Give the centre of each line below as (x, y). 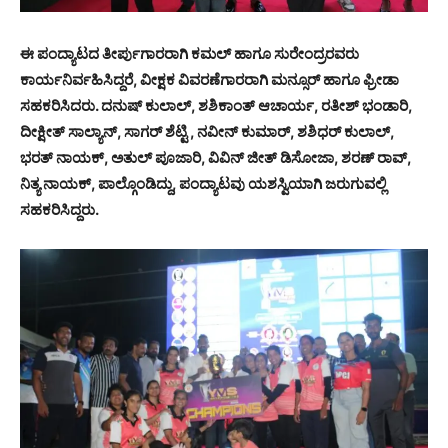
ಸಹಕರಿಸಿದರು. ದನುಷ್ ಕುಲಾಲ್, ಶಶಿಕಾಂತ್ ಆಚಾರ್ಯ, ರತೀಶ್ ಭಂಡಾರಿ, (216, 106)
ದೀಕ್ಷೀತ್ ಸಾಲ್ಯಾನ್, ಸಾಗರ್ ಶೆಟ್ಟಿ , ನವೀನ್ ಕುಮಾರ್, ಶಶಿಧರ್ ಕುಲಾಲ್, (207, 132)
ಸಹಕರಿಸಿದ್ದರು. (59, 210)
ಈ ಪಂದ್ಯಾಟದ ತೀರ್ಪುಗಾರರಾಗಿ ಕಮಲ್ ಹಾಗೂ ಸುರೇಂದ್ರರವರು (189, 54)
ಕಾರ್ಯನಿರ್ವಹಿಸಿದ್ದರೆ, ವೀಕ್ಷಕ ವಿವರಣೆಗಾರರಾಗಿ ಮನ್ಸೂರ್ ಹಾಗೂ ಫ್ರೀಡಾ (209, 80)
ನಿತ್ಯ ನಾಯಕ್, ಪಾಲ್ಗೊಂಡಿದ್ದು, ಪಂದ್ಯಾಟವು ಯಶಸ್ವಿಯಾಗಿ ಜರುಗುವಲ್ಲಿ (203, 184)
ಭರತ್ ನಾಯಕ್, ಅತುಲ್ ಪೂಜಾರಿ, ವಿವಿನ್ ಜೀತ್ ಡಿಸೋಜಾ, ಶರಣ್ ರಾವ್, (215, 158)
